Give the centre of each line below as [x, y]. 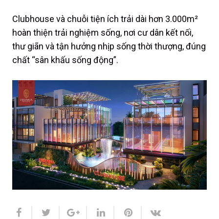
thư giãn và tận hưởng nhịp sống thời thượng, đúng [109, 46]
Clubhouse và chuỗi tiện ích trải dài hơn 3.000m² [105, 19]
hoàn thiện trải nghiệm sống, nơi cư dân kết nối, [103, 32]
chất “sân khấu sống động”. [65, 60]
